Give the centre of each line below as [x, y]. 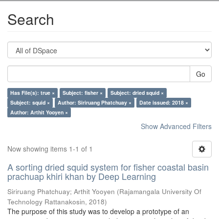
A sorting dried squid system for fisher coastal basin [108, 167]
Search [31, 19]
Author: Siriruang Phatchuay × [95, 102]
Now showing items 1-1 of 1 [50, 149]
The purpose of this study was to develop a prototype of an [98, 211]
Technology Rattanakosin [46, 202]
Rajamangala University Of [160, 191]
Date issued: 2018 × [164, 102]
